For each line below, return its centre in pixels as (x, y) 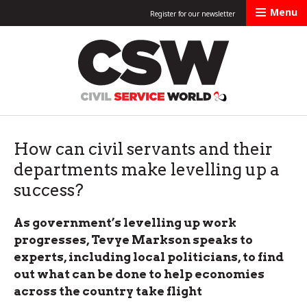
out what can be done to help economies (139, 274)
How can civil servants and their (143, 149)
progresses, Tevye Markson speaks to (133, 240)
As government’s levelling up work (125, 223)
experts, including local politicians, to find (149, 257)
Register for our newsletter (193, 14)
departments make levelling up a (147, 170)
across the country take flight (108, 291)
